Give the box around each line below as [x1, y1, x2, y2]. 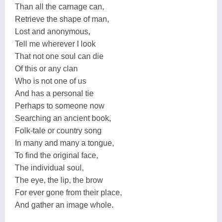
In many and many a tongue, [15, 138, 114, 147]
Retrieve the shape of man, [15, 14, 109, 23]
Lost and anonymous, [15, 27, 90, 36]
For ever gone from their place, [15, 188, 122, 197]
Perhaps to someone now [15, 101, 105, 110]
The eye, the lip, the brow [15, 175, 103, 184]
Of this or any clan [15, 64, 78, 73]
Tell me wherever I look [15, 39, 96, 48]
